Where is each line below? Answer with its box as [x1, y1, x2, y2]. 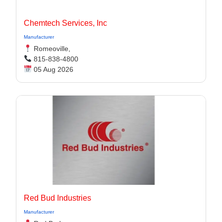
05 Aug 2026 [31, 65, 73, 73]
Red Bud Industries [24, 194, 91, 202]
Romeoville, [31, 45, 70, 53]
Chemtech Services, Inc [24, 19, 107, 27]
